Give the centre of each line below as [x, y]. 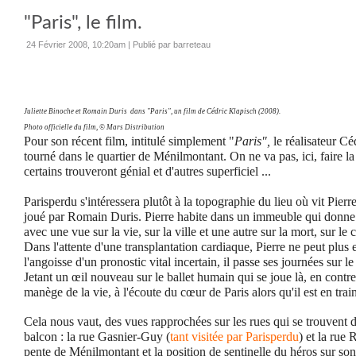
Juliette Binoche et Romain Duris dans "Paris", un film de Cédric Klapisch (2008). [152, 111]
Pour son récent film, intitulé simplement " [129, 141]
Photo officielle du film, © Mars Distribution [94, 127]
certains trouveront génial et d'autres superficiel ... [147, 171]
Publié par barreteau [172, 44]
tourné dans [53, 156]
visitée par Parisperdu [244, 337]
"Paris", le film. [83, 23]
